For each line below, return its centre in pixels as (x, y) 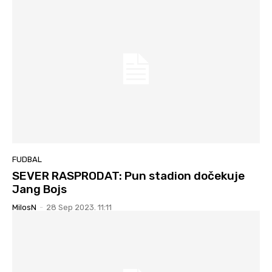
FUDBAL (27, 159)
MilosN (24, 207)
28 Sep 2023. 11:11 (79, 207)
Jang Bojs (39, 189)
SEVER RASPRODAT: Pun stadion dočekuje (128, 175)
